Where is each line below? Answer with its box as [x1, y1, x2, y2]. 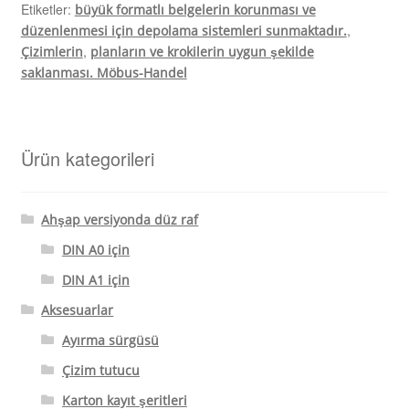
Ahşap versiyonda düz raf [41, 211, 199, 229]
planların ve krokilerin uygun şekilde [89, 42, 314, 60]
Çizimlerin [20, 42, 83, 60]
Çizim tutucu [61, 362, 140, 380]
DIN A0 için [61, 241, 130, 259]
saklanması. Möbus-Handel [20, 63, 187, 81]
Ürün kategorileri [20, 145, 154, 173]
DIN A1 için [61, 271, 130, 289]
